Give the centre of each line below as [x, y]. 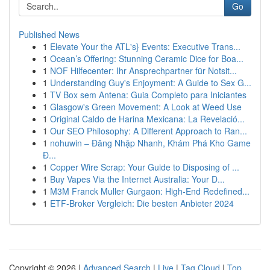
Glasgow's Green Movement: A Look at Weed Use [146, 107]
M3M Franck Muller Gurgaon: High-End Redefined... [150, 191]
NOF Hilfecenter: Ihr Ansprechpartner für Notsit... [143, 71]
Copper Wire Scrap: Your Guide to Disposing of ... [145, 167]
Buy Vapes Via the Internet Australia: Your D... [137, 179]
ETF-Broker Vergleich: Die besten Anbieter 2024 [142, 203]
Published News [49, 34]
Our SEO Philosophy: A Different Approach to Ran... [149, 131]
